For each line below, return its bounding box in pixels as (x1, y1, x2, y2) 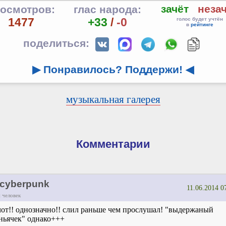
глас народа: (74, 4, 141, 16)
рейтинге (190, 22, 213, 28)
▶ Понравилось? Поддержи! (32, 64, 183, 76)
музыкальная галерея (66, 93, 160, 105)
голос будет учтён (176, 16, 223, 22)
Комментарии (76, 138, 150, 151)
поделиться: (23, 37, 92, 49)
